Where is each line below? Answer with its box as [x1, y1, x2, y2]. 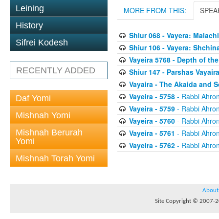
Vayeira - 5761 [129, 128, 175, 138]
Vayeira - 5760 [129, 116, 175, 126]
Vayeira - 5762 [129, 140, 175, 150]
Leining [16, 3, 44, 13]
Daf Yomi [16, 93, 51, 103]
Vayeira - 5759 [129, 104, 175, 113]
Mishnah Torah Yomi [16, 153, 95, 163]
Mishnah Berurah [16, 128, 83, 137]
